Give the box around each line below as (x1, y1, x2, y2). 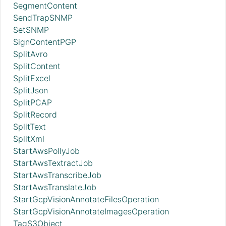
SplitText (13, 122, 46, 132)
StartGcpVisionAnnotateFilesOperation (13, 194, 159, 205)
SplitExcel (13, 73, 50, 84)
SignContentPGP (13, 37, 76, 47)
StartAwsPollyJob (13, 146, 80, 156)
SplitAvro (13, 49, 47, 60)
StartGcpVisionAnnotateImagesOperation (13, 206, 169, 217)
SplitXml (13, 134, 44, 144)
